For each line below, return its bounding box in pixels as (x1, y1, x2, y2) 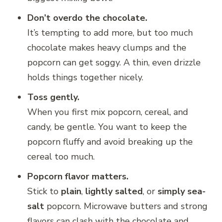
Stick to (27, 185, 61, 197)
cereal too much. (27, 150, 95, 163)
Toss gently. (27, 91, 79, 103)
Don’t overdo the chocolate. (27, 11, 147, 24)
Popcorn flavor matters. (27, 170, 128, 182)
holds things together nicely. (27, 71, 143, 83)
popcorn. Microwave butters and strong (44, 200, 208, 212)
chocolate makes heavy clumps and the (27, 41, 186, 54)
